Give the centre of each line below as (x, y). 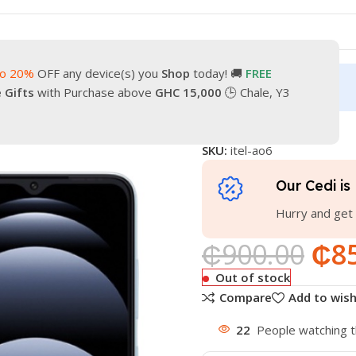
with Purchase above (93, 92)
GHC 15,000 (187, 92)
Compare (245, 298)
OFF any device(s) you (98, 73)
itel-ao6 (251, 150)
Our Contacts (53, 87)
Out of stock (252, 277)
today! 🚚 (218, 73)
